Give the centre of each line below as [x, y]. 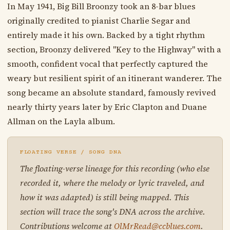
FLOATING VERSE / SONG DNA [71, 152]
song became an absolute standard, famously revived [111, 92]
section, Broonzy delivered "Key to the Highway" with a [114, 49]
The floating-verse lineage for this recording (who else [114, 168]
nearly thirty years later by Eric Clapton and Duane [107, 107]
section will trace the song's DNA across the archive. [112, 211]
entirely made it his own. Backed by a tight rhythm [106, 35]
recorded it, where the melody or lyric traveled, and [112, 183]
